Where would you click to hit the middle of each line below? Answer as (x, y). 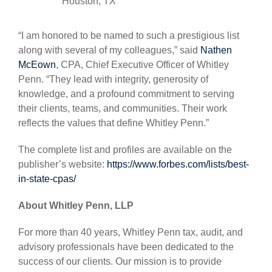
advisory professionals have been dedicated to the (126, 247)
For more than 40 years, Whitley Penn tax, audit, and (131, 232)
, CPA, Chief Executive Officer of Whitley (142, 65)
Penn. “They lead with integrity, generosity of (113, 79)
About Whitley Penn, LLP (76, 206)
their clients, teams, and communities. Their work (123, 108)
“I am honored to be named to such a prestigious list (129, 36)
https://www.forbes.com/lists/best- (178, 164)
